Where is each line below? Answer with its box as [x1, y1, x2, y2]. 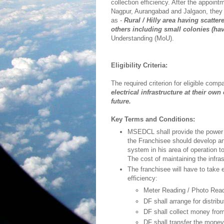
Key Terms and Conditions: [111, 115, 195, 123]
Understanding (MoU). [111, 34, 174, 42]
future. [111, 97, 131, 105]
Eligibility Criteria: [111, 61, 167, 69]
